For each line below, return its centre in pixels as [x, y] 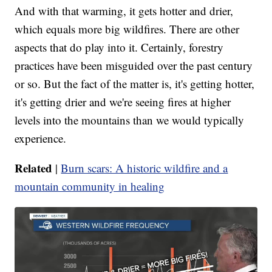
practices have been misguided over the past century [134, 65]
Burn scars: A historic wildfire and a [144, 168]
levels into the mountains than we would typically [130, 120]
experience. [41, 138]
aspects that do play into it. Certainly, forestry [119, 47]
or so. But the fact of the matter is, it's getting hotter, [135, 83]
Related [34, 168]
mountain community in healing [90, 186]
